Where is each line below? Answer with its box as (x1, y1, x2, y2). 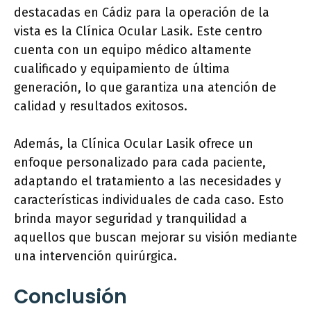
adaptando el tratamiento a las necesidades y (14, 174, 281, 189)
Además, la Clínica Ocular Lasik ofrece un (14, 136, 253, 151)
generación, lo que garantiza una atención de (14, 80, 276, 95)
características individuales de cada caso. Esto (14, 192, 284, 208)
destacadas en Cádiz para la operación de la (14, 5, 269, 20)
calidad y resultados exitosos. (14, 99, 187, 114)
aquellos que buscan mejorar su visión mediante (14, 230, 297, 245)
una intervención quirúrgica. (14, 249, 177, 264)
